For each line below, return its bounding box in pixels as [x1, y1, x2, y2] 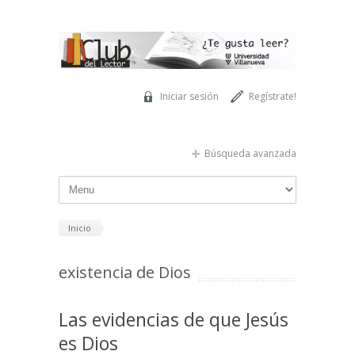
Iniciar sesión [160, 89, 219, 103]
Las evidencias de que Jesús [59, 307, 288, 333]
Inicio [68, 221, 91, 234]
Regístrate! [249, 89, 296, 103]
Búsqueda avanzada [204, 146, 296, 160]
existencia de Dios [59, 261, 191, 284]
